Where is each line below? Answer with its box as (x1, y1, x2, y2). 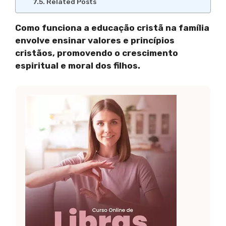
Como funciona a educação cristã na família (15, 23, 209, 33)
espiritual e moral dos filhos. (15, 61, 140, 71)
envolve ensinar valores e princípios (15, 35, 175, 46)
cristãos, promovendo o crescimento (15, 48, 178, 59)
